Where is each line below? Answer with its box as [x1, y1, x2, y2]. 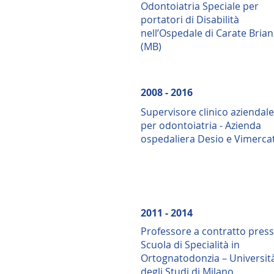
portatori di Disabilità [141, 13, 239, 26]
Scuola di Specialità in [141, 238, 240, 251]
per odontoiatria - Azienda [141, 119, 261, 132]
